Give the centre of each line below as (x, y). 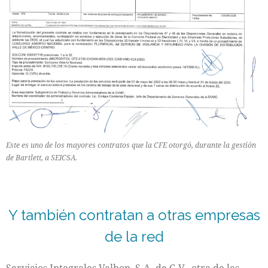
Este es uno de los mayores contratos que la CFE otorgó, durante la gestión (131, 145)
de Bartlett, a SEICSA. (42, 158)
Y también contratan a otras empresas (134, 215)
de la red (134, 237)
